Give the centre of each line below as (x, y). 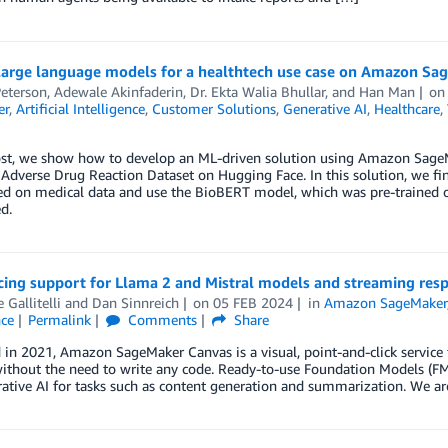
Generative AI (324, 108)
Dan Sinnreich (135, 302)
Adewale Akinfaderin (118, 91)
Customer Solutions (213, 108)
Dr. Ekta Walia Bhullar (257, 91)
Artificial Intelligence (80, 108)
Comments (161, 319)
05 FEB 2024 (253, 302)
